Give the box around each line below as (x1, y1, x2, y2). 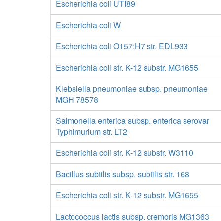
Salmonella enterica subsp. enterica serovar (56, 115, 209, 126)
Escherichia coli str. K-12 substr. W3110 (56, 147, 193, 158)
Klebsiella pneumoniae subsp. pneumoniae (56, 83, 208, 94)
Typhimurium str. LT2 (56, 126, 127, 137)
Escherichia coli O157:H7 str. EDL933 (56, 40, 188, 52)
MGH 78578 (56, 94, 98, 105)
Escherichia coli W (56, 19, 121, 31)
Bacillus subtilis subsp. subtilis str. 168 (56, 168, 189, 180)
